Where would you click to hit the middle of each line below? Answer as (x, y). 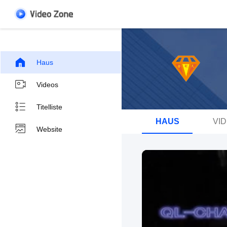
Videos (47, 85)
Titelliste (49, 107)
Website (49, 129)
